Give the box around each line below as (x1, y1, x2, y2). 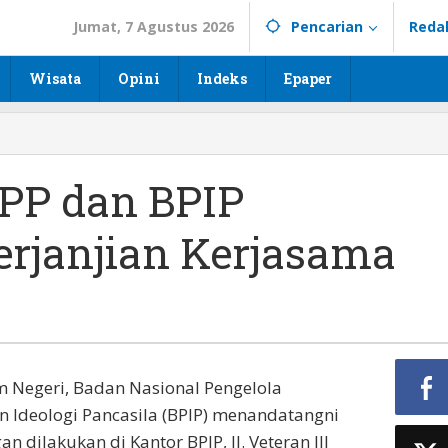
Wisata (29, 69, 81, 88)
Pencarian (291, 17, 363, 36)
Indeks (197, 69, 247, 88)
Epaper (284, 69, 332, 88)
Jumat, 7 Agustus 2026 (73, 17, 234, 36)
